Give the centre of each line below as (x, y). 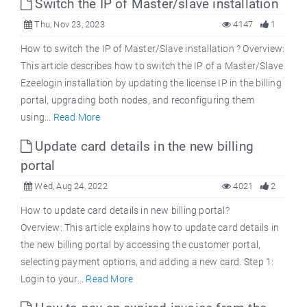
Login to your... (53, 279)
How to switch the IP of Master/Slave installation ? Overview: (153, 49)
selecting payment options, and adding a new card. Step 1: (147, 262)
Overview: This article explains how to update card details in (150, 228)
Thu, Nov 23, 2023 (69, 25)
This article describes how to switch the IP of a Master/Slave (152, 66)
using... (37, 118)
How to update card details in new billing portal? (125, 211)
